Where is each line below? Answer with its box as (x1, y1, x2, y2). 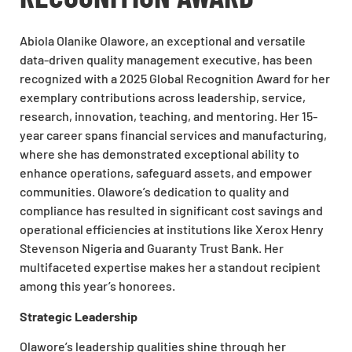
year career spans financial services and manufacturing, (20, 127, 327, 143)
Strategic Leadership (20, 308, 137, 324)
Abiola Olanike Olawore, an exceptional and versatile (20, 33, 306, 49)
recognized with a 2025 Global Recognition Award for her (20, 71, 330, 86)
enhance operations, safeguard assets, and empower (20, 165, 312, 181)
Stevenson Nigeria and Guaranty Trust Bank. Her (20, 240, 284, 256)
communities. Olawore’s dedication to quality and (20, 184, 289, 200)
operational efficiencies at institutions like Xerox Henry (20, 222, 324, 237)
